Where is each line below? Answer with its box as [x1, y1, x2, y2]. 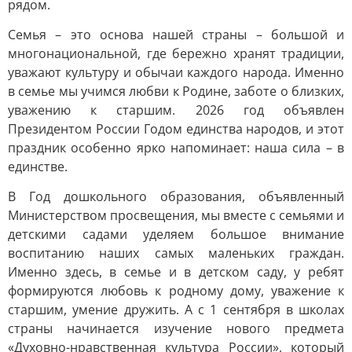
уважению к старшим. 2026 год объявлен [8, 101, 344, 119]
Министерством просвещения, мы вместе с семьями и [8, 207, 344, 224]
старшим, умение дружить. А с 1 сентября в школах [8, 301, 344, 318]
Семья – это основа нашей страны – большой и [8, 26, 344, 43]
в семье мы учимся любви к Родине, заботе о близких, [8, 82, 344, 100]
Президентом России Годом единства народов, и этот [8, 120, 344, 137]
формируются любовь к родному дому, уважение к [8, 282, 344, 299]
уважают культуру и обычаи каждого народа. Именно [8, 64, 344, 81]
